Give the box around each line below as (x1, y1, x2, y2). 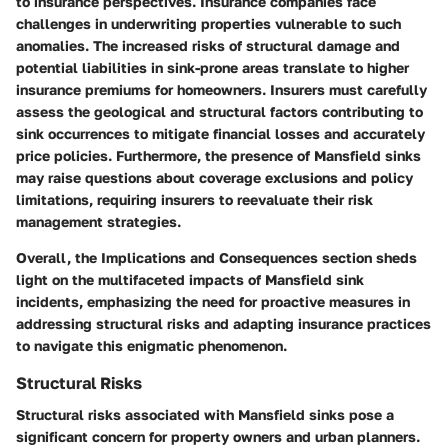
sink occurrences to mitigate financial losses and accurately (16, 124, 425, 142)
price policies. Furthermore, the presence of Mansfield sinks (16, 146, 421, 164)
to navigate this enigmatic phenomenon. (16, 336, 287, 354)
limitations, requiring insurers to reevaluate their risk (16, 190, 373, 208)
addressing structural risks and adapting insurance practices (16, 314, 431, 332)
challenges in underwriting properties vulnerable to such (16, 14, 401, 32)
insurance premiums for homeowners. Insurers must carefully (16, 80, 427, 98)
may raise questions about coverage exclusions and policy (16, 168, 413, 186)
